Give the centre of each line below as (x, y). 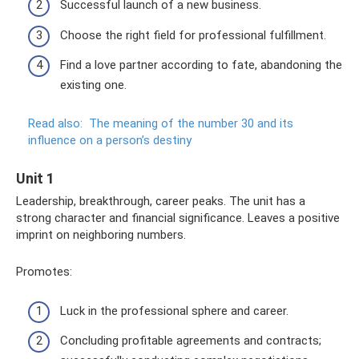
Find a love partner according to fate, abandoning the (201, 65)
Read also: (55, 124)
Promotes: (44, 272)
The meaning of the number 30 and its (191, 124)
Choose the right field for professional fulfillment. (193, 35)
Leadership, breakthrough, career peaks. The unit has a (161, 202)
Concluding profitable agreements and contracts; (191, 341)
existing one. (93, 85)
